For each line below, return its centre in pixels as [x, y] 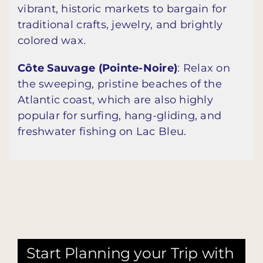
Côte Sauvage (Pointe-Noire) [98, 68]
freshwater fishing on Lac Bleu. [102, 132]
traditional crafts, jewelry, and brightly [120, 25]
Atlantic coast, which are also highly [115, 100]
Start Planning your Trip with [130, 253]
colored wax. [52, 41]
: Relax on [204, 68]
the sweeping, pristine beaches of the [120, 84]
